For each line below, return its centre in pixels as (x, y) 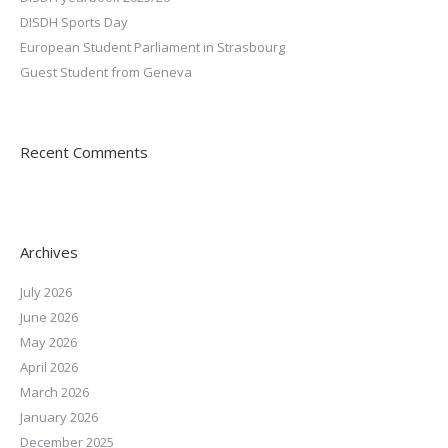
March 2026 (54, 392)
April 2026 (49, 367)
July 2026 (46, 292)
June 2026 (49, 317)
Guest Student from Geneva (106, 72)
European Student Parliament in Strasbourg (152, 47)
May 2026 (48, 342)
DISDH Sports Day (74, 22)
